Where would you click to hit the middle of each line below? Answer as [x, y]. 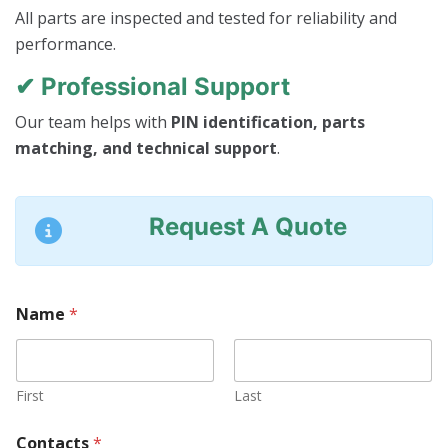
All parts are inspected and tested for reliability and [206, 18]
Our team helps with [93, 122]
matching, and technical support [146, 148]
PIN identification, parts [268, 122]
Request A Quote [248, 227]
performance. [65, 44]
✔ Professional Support [152, 87]
